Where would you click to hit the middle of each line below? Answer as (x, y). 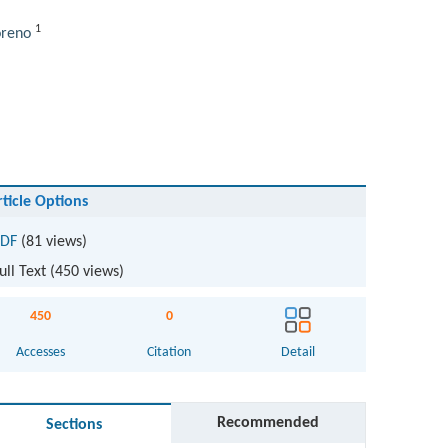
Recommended (268, 423)
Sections (74, 425)
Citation (169, 352)
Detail (297, 352)
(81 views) (51, 242)
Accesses (41, 352)
